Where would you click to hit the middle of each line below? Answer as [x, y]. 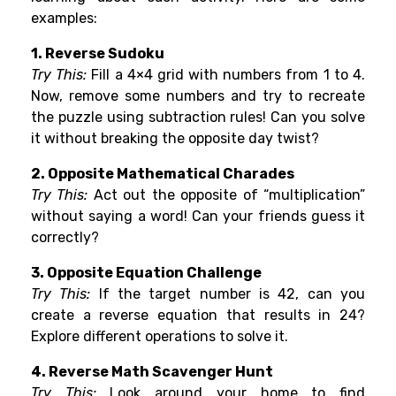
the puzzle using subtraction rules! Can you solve [198, 118]
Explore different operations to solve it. [160, 337]
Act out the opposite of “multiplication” [227, 195]
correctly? [65, 238]
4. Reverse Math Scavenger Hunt [152, 372]
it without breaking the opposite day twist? [175, 139]
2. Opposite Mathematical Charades [163, 174]
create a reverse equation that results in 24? [198, 316]
